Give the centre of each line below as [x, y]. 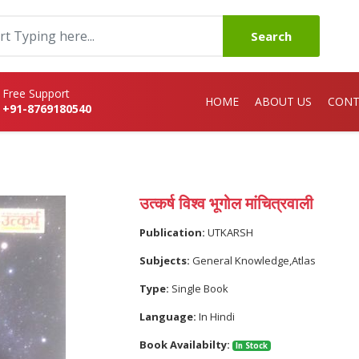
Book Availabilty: [185, 345]
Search [271, 36]
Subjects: [165, 260]
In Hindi [216, 317]
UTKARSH [229, 232]
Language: [168, 317]
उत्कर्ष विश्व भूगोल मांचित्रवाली [226, 203]
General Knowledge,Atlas [253, 260]
